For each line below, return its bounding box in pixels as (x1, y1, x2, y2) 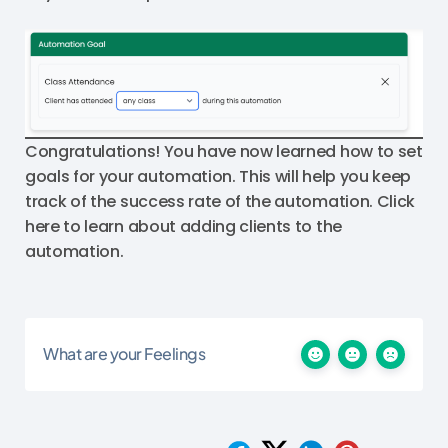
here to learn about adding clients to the (25, 215, 342, 239)
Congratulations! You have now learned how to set (25, 140, 423, 164)
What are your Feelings (43, 343, 206, 365)
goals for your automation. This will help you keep (25, 165, 411, 189)
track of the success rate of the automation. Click (25, 190, 415, 214)
